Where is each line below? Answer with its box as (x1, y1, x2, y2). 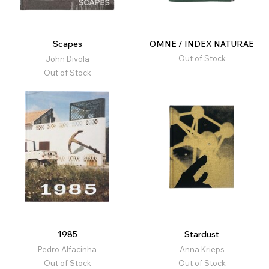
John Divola (45, 54, 89, 64)
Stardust (184, 229, 219, 240)
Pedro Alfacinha (38, 244, 97, 255)
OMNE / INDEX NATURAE (150, 38, 254, 50)
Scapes (52, 38, 82, 50)
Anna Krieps (179, 244, 225, 255)
